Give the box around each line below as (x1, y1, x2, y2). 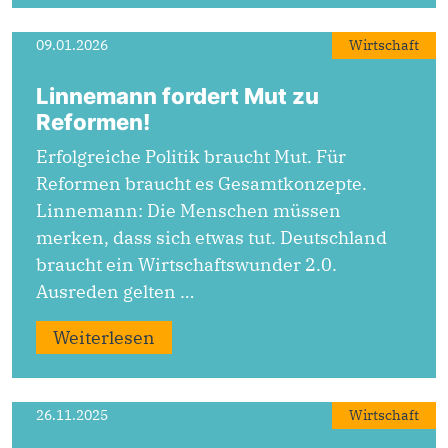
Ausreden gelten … (36, 280, 194, 304)
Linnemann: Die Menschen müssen (36, 199, 341, 223)
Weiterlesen (53, 326, 155, 350)
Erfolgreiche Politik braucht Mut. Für (36, 145, 346, 169)
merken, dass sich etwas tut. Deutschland (36, 226, 387, 250)
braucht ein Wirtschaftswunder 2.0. (36, 253, 337, 277)
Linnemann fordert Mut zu (36, 83, 319, 110)
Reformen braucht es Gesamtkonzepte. (36, 172, 367, 196)
